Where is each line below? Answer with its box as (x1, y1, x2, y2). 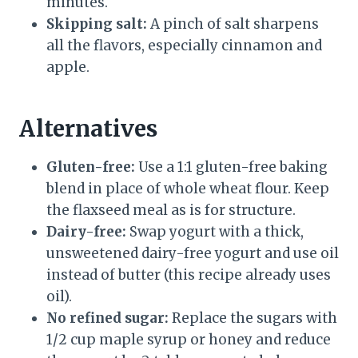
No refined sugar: (46, 309, 169, 328)
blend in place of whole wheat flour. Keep (46, 180, 329, 198)
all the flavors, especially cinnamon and (46, 37, 322, 55)
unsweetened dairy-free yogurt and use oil (46, 245, 339, 263)
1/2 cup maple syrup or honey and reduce (46, 331, 331, 349)
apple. (46, 58, 89, 77)
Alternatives (19, 114, 157, 144)
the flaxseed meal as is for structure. (46, 201, 296, 220)
